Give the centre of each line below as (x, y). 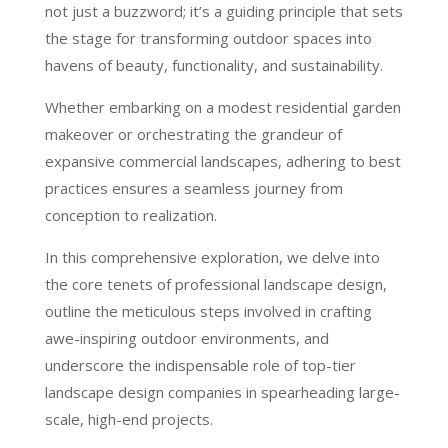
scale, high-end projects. (128, 419)
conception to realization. (130, 215)
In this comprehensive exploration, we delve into (212, 257)
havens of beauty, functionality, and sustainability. (213, 65)
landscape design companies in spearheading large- (222, 392)
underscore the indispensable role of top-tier (200, 365)
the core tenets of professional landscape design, (215, 284)
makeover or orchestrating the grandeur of (193, 134)
